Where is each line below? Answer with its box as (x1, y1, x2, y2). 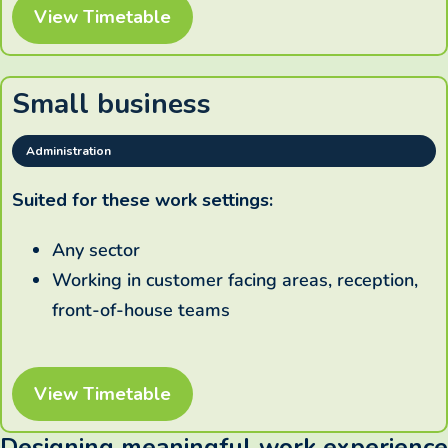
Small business (12, 85, 211, 124)
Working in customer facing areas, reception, (52, 268, 418, 293)
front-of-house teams (52, 298, 230, 323)
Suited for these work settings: (12, 188, 273, 213)
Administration (26, 143, 111, 160)
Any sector (52, 238, 140, 263)
